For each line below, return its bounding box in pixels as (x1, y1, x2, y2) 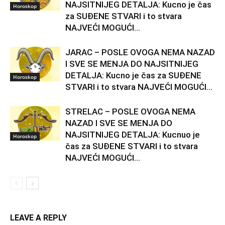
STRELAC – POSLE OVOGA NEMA (65, 106, 195, 117)
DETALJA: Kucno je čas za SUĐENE (65, 70, 201, 80)
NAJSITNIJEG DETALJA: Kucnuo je (65, 129, 200, 140)
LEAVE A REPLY (10, 212, 67, 222)
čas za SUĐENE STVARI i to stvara (65, 141, 198, 151)
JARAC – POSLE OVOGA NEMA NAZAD (65, 47, 215, 57)
